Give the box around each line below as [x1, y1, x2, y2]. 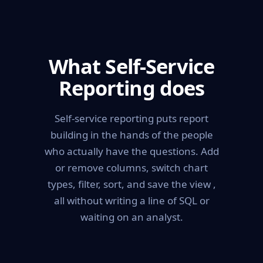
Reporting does [58, 73, 205, 102]
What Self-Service [48, 52, 215, 80]
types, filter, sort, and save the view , [47, 177, 216, 191]
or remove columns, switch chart [55, 160, 208, 174]
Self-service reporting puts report [55, 111, 208, 125]
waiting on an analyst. [80, 210, 183, 224]
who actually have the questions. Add [44, 144, 219, 158]
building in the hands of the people [50, 127, 213, 141]
